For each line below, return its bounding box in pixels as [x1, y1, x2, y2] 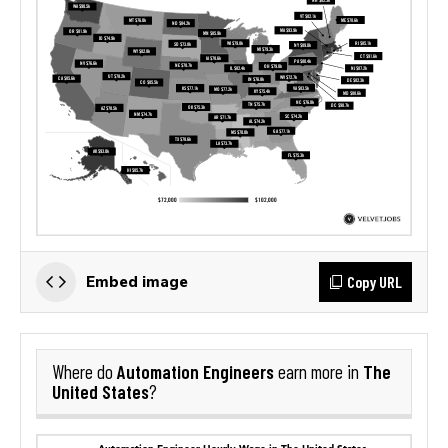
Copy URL [347, 271, 402, 291]
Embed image [86, 272, 188, 290]
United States [52, 379, 149, 403]
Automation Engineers [117, 359, 274, 383]
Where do [52, 360, 117, 383]
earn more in [274, 360, 363, 383]
